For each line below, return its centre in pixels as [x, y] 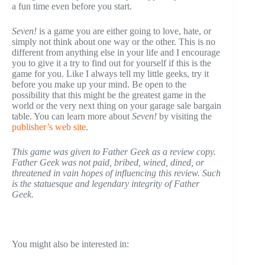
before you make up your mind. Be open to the [99, 84]
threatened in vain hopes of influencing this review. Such [116, 173]
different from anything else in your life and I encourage [116, 52]
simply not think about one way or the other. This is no [114, 41]
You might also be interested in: [70, 244]
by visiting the [184, 116]
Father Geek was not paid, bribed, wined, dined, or [108, 162]
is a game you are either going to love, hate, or [124, 31]
